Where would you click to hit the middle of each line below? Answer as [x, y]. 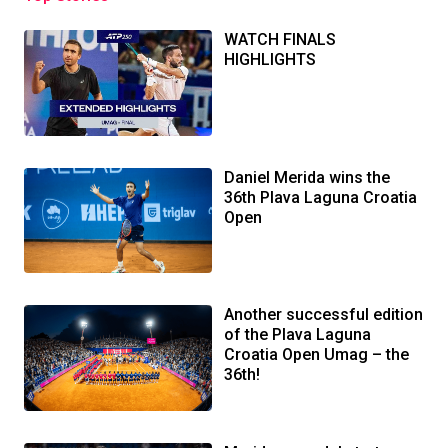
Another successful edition [323, 315]
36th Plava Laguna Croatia [320, 197]
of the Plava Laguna [297, 335]
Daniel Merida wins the [307, 177]
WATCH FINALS [280, 39]
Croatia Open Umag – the [316, 355]
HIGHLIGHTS [270, 59]
